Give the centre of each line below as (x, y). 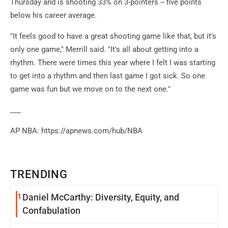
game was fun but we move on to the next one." (90, 89)
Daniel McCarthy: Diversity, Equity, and (101, 197)
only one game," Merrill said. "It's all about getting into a (104, 50)
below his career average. (53, 16)
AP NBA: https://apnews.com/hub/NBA (76, 131)
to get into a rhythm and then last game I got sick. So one (108, 76)
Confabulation (51, 211)
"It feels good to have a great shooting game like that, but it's (113, 36)
